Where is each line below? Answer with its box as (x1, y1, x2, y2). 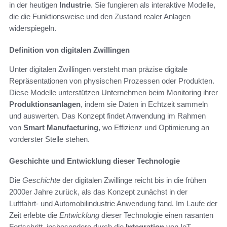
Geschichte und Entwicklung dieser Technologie (9, 156, 180, 165)
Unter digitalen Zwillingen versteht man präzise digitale (9, 64, 187, 73)
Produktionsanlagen (9, 99, 81, 108)
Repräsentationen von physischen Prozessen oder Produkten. (9, 76, 214, 85)
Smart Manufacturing (23, 123, 98, 132)
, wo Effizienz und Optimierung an (98, 123, 209, 132)
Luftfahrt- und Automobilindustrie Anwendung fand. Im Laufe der (9, 199, 217, 208)
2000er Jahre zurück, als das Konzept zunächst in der (9, 187, 187, 196)
